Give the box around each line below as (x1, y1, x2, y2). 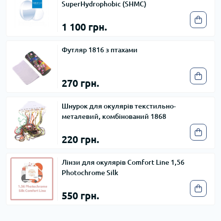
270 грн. (62, 77, 99, 89)
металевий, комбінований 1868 (62, 112, 166, 120)
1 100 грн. (62, 21, 107, 33)
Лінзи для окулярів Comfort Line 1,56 (62, 158, 184, 166)
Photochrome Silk (62, 168, 118, 177)
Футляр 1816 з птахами (62, 45, 138, 54)
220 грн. (62, 133, 99, 145)
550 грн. (62, 189, 99, 201)
